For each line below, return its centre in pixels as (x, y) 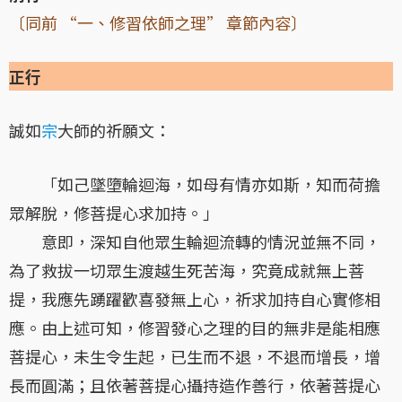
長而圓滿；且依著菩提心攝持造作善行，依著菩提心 (195, 385)
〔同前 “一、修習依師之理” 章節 (134, 23)
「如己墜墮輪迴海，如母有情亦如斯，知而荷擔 (195, 184)
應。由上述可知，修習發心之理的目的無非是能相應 (195, 328)
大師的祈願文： (114, 131)
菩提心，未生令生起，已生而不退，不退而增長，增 (195, 357)
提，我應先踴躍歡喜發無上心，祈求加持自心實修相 (195, 299)
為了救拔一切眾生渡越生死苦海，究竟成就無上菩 (187, 271)
